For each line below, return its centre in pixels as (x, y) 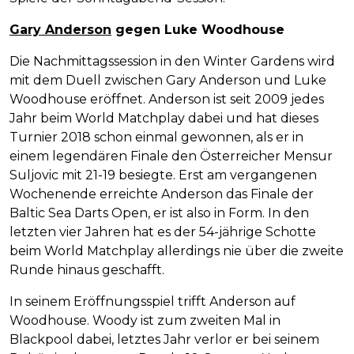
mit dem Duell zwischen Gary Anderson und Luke (168, 80)
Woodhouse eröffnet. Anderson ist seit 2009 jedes (167, 99)
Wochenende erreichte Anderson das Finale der (162, 194)
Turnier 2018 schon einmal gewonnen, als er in (156, 137)
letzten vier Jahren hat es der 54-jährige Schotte (163, 232)
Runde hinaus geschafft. (87, 269)
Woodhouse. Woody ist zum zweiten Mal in (145, 320)
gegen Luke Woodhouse (198, 29)
